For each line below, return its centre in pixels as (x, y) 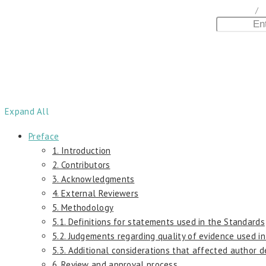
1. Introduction (82, 150)
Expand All (27, 111)
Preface (44, 136)
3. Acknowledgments (94, 179)
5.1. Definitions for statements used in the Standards (159, 221)
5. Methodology (83, 207)
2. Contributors (81, 164)
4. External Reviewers (96, 193)
